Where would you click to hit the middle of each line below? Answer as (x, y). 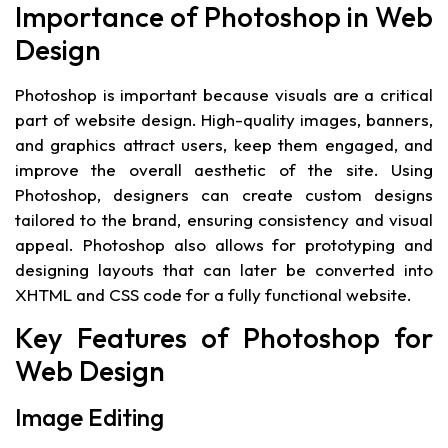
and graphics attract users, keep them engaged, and (224, 145)
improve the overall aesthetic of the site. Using (224, 170)
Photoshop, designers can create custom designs (224, 195)
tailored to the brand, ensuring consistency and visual (224, 220)
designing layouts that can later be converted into (224, 270)
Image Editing (89, 417)
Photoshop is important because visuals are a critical (224, 95)
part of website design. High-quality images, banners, (224, 120)
